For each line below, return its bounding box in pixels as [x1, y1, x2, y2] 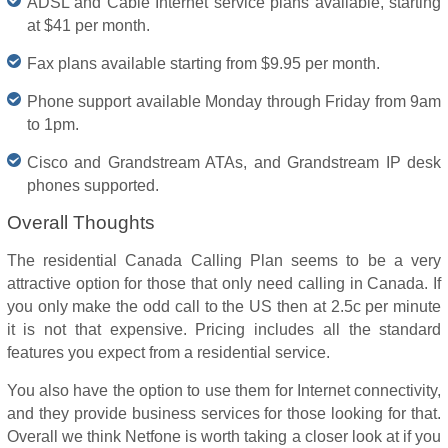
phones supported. [26, 177, 159, 194]
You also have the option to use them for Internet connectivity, [6, 382, 442, 399]
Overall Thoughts [6, 212, 155, 233]
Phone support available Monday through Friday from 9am [26, 93, 442, 110]
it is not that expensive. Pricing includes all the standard [6, 321, 442, 338]
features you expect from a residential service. [6, 344, 330, 361]
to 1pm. [26, 116, 79, 133]
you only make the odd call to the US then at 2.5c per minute [6, 298, 442, 315]
